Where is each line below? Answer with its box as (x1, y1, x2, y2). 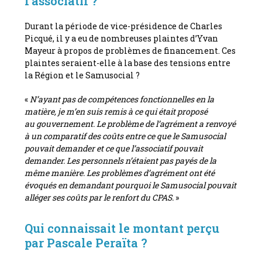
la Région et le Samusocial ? (25, 69, 140, 81)
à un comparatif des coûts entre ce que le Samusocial (25, 130, 226, 142)
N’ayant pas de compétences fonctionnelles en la (30, 93, 215, 105)
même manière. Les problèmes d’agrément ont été (25, 167, 215, 178)
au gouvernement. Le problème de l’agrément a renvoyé (25, 118, 236, 129)
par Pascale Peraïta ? (25, 235, 148, 250)
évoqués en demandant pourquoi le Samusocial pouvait (25, 179, 237, 191)
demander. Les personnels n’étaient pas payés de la (25, 154, 217, 166)
